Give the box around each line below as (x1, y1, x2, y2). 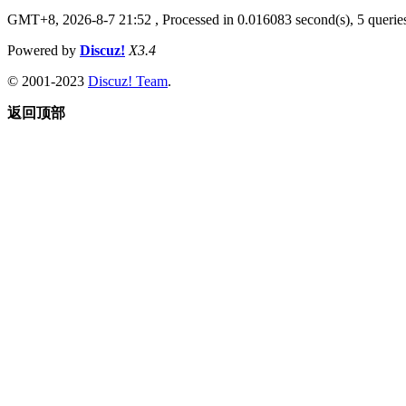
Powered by (7, 42, 80, 58)
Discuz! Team (88, 72, 168, 89)
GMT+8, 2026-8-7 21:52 (7, 11, 151, 27)
